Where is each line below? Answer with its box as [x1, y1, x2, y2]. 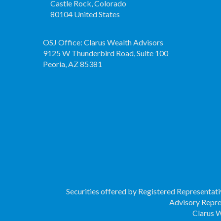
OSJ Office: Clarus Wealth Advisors [43, 37, 163, 47]
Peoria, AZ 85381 [43, 59, 102, 69]
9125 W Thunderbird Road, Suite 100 [43, 48, 168, 58]
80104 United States [50, 9, 120, 19]
